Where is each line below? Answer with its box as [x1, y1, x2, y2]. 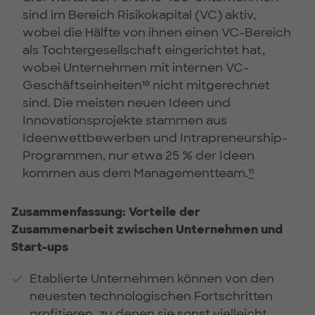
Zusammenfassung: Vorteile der [11, 203, 200, 219]
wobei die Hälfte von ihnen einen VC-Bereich [22, 24, 291, 40]
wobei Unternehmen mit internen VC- [22, 59, 249, 75]
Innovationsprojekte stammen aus [22, 112, 227, 128]
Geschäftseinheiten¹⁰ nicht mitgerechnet [22, 77, 270, 93]
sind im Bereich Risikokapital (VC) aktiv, [22, 6, 256, 22]
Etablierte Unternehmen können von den [29, 270, 274, 286]
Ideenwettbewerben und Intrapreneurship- [22, 129, 288, 146]
